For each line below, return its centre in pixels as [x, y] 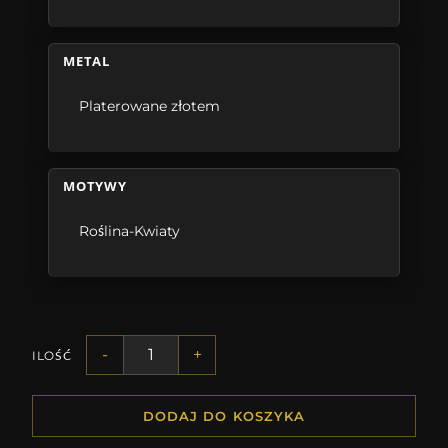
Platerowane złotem [150, 106]
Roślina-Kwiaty [130, 231]
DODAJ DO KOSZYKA [224, 416]
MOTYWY [95, 186]
